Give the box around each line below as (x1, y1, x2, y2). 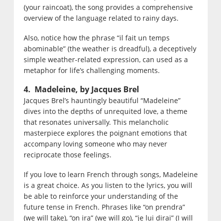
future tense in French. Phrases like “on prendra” (23, 202, 185, 212)
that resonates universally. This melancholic (23, 117, 169, 127)
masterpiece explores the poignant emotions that (23, 128, 187, 138)
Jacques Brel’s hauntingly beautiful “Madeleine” (23, 96, 181, 106)
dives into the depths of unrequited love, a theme (23, 107, 187, 116)
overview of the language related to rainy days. (23, 13, 179, 23)
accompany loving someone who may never (23, 139, 167, 149)
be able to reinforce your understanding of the (23, 191, 178, 201)
